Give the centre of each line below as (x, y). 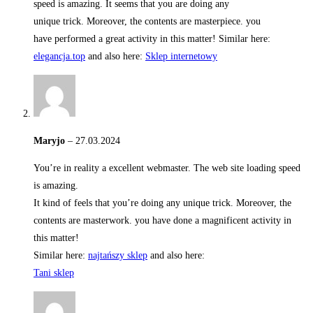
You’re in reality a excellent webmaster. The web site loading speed (167, 168)
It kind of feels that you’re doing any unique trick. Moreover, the (162, 203)
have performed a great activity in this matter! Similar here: (152, 39)
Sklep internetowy (181, 57)
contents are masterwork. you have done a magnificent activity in (162, 221)
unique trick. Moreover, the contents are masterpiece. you (147, 22)
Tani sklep (54, 273)
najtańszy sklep (118, 256)
